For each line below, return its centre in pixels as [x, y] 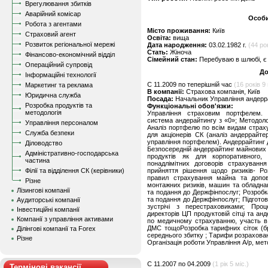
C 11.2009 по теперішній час [191, 84]
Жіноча [180, 52]
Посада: [161, 99]
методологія [43, 112]
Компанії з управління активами [65, 219]
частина [37, 160]
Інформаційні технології [61, 75]
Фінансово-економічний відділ [70, 54]
